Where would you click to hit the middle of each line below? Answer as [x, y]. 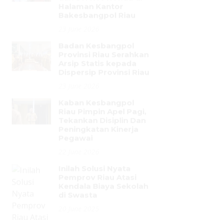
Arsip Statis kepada [97, 17]
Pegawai [76, 92]
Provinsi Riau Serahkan [104, 8]
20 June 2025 [79, 162]
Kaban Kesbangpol [96, 56]
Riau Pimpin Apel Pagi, [102, 65]
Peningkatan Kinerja [98, 83]
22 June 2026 [79, 105]
